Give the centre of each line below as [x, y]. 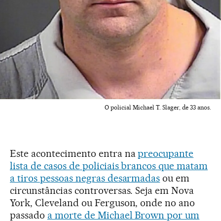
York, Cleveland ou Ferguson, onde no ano [103, 203]
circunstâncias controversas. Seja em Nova [102, 190]
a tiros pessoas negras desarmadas [85, 178]
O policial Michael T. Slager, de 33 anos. [158, 107]
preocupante [166, 153]
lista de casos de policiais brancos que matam [109, 166]
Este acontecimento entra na [74, 153]
